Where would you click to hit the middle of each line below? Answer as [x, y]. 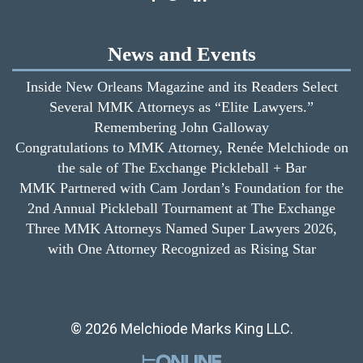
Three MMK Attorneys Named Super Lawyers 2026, [181, 228]
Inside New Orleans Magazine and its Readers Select [181, 86]
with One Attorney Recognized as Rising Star [181, 248]
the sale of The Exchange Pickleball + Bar [181, 167]
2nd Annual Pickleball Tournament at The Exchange [181, 208]
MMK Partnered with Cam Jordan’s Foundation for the [181, 188]
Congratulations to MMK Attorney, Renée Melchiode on [181, 147]
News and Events [181, 54]
